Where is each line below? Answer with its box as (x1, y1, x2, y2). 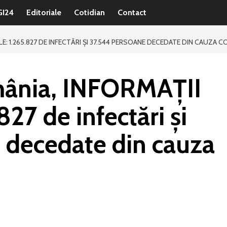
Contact (118, 8, 146, 17)
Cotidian (74, 8, 105, 17)
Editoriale (26, 8, 61, 17)
